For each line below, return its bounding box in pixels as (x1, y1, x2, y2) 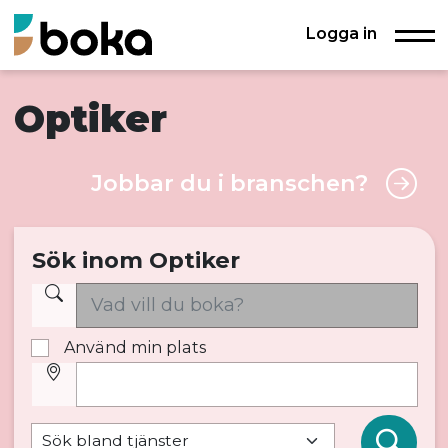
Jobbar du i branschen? (90, 169, 368, 198)
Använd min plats (63, 336, 206, 357)
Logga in (305, 22, 377, 43)
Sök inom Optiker (31, 246, 240, 275)
